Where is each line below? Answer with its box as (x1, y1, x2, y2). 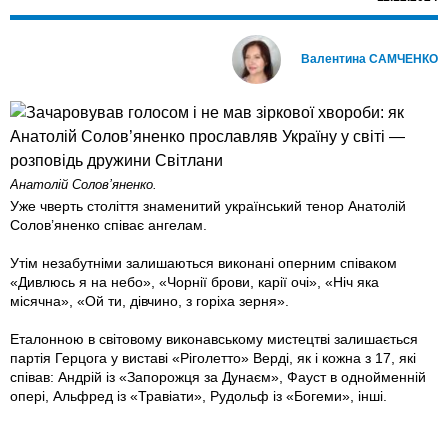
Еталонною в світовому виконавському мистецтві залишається (10, 331, 418, 348)
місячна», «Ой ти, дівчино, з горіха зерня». (10, 293, 289, 310)
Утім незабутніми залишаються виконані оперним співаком (10, 255, 397, 272)
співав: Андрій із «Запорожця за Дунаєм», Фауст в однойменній (10, 369, 426, 386)
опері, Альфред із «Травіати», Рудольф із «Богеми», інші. (10, 388, 387, 405)
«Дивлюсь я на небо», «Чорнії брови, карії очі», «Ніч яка (10, 274, 379, 291)
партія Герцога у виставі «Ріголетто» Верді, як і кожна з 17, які (10, 350, 416, 367)
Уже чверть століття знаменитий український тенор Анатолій (10, 198, 406, 215)
